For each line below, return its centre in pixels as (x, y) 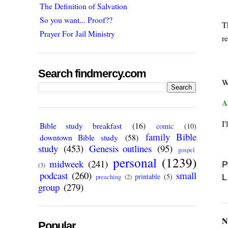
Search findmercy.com (92, 73)
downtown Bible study (79, 137)
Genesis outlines (121, 149)
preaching (109, 177)
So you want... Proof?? (76, 19)
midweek (66, 164)
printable (147, 177)
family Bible (171, 137)
